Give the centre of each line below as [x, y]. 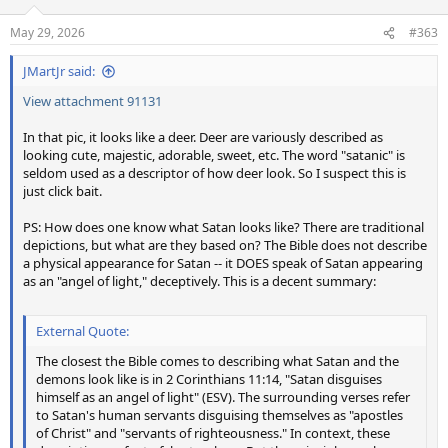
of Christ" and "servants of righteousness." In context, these [213, 432]
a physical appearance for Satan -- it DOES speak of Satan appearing [223, 263]
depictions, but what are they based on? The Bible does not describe [225, 245]
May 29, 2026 [47, 32]
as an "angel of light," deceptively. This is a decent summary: [199, 281]
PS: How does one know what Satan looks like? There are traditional [223, 227]
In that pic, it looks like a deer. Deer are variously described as [203, 137]
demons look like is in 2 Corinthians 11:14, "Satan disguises [209, 378]
